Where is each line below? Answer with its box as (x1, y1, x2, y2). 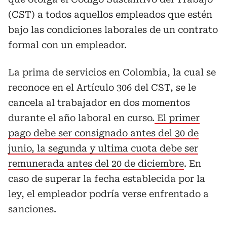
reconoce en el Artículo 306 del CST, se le (8, 82, 196, 93)
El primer (155, 112, 200, 123)
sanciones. (8, 204, 56, 214)
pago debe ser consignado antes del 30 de (8, 128, 199, 138)
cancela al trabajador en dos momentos (8, 97, 190, 108)
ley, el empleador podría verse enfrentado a (8, 188, 209, 199)
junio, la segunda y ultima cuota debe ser (8, 143, 198, 154)
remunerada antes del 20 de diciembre (8, 158, 184, 169)
